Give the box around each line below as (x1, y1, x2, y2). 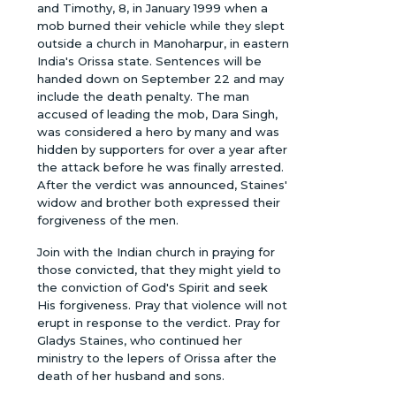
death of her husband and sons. (37, 369, 225, 384)
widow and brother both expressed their (37, 195, 281, 210)
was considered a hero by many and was (37, 125, 280, 140)
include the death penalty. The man (37, 89, 250, 104)
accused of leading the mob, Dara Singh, (37, 107, 278, 122)
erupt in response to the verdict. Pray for (37, 316, 281, 331)
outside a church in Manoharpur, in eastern (37, 36, 290, 51)
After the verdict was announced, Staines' (37, 178, 288, 193)
